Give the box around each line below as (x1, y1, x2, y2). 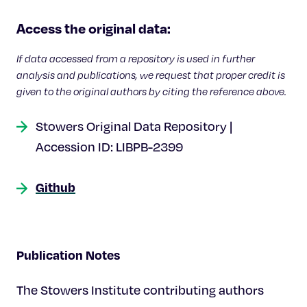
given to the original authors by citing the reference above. (16, 85, 286, 97)
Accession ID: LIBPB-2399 (36, 139, 183, 154)
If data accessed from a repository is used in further (16, 52, 255, 64)
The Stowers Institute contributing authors (16, 282, 264, 297)
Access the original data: (16, 19, 171, 37)
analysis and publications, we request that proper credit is (16, 69, 285, 81)
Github (36, 179, 75, 195)
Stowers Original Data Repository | (36, 119, 232, 134)
